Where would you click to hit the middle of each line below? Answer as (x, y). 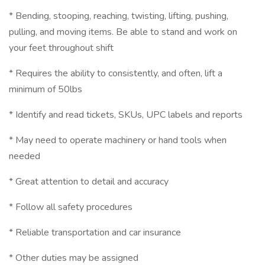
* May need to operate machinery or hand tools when (118, 140)
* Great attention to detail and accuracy (89, 182)
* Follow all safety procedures (71, 207)
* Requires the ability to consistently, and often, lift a (116, 73)
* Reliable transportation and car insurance (95, 232)
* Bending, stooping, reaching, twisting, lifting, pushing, (119, 16)
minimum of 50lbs (46, 89)
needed (25, 156)
